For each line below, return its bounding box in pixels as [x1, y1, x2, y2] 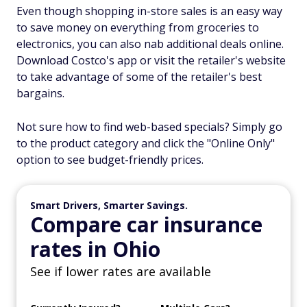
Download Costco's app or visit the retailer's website [16, 53, 286, 68]
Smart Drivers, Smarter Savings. [30, 199, 188, 212]
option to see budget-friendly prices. [16, 152, 204, 167]
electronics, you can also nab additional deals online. [16, 36, 284, 51]
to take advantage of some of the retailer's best [16, 69, 262, 84]
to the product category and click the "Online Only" [16, 136, 275, 151]
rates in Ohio [30, 235, 160, 263]
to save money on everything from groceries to [16, 20, 259, 35]
